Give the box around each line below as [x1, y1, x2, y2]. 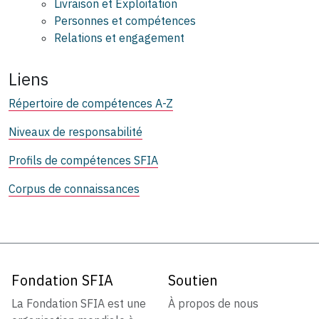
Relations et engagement [54, 30, 184, 45]
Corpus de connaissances [9, 181, 140, 196]
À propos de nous [168, 296, 258, 310]
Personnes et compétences [54, 13, 196, 28]
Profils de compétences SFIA [9, 152, 158, 167]
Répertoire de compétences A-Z [9, 95, 173, 110]
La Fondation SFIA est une [11, 296, 146, 310]
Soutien [168, 270, 218, 290]
